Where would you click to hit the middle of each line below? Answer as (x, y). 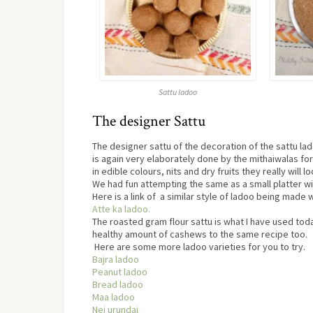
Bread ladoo (118, 284)
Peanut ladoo (120, 271)
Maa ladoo (114, 297)
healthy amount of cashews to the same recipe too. (200, 234)
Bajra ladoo (116, 259)
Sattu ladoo (177, 92)
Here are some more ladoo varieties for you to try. (199, 246)
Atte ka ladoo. (121, 209)
